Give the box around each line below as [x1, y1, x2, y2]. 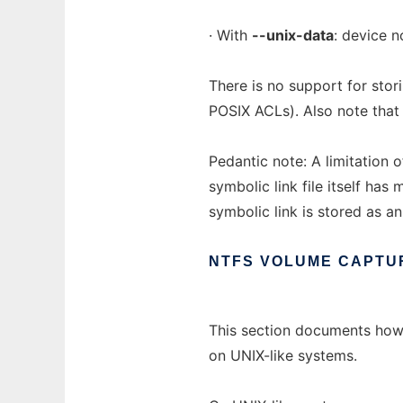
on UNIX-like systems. [209, 346, 357, 364]
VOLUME [260, 254, 333, 269]
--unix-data [252, 26, 334, 44]
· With [209, 26, 252, 44]
